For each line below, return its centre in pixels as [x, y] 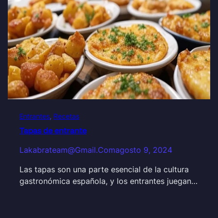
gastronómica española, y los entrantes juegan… [109, 181]
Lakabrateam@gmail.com [67, 150]
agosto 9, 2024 [144, 150]
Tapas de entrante [53, 131]
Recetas [66, 116]
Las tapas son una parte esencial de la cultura [104, 170]
